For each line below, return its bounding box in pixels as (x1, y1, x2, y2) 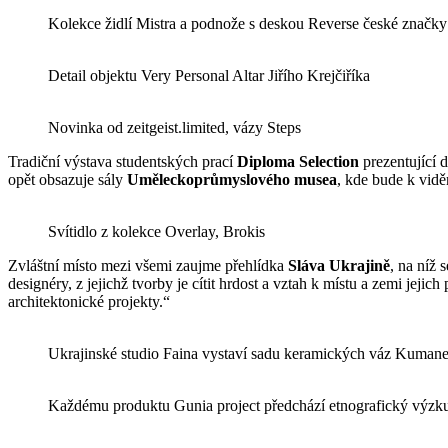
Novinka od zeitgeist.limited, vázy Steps (48, 118, 301, 136)
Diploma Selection (237, 152, 359, 170)
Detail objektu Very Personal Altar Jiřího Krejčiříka (48, 66, 370, 84)
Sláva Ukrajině (288, 256, 390, 274)
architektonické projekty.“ (8, 292, 174, 310)
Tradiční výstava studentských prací (8, 152, 237, 170)
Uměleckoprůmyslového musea (127, 170, 337, 188)
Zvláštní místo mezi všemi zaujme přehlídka (8, 256, 288, 274)
